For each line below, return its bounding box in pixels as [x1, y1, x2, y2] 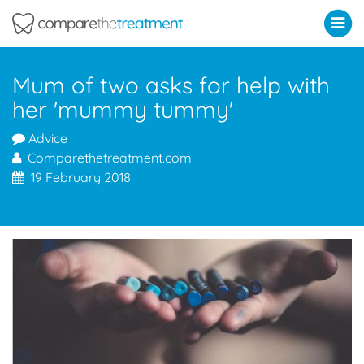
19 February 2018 [24, 169, 131, 186]
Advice [25, 130, 67, 147]
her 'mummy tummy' [12, 95, 233, 124]
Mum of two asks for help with [12, 71, 330, 100]
